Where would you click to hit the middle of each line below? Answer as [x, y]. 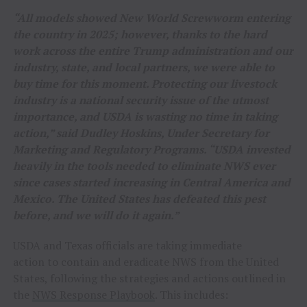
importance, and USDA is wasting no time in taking [145, 116]
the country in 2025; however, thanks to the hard [140, 34]
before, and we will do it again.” [96, 215]
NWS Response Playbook [93, 295]
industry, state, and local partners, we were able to [144, 67]
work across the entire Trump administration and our [153, 51]
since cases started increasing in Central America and [151, 182]
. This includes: [191, 295]
